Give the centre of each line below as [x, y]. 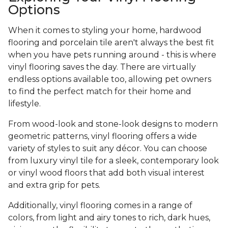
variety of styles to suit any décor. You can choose [108, 149]
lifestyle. [25, 104]
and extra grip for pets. [55, 185]
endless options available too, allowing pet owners [110, 79]
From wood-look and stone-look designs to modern [113, 124]
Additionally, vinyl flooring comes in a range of [100, 206]
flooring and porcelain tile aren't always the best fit [111, 43]
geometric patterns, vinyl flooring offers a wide [103, 136]
